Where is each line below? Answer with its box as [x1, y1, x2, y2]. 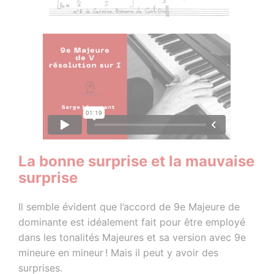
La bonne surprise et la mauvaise [18, 152, 255, 170]
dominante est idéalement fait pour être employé [18, 216, 246, 229]
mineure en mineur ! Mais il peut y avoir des [18, 246, 219, 259]
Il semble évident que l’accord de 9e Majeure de [18, 201, 240, 213]
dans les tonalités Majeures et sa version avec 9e [18, 231, 246, 244]
